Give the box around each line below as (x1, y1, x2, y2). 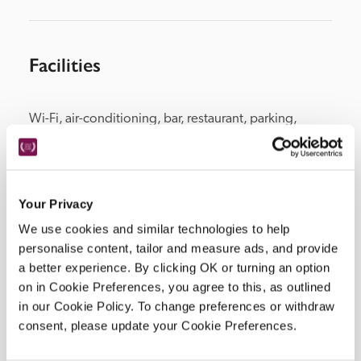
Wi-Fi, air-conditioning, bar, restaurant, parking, (29, 111, 297, 126)
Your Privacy (19, 197, 93, 210)
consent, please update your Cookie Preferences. (19, 318, 297, 333)
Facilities (29, 52, 101, 77)
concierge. (29, 131, 91, 146)
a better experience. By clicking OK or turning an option (19, 260, 330, 275)
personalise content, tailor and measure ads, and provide (19, 241, 338, 255)
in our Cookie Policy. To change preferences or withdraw (19, 299, 335, 313)
